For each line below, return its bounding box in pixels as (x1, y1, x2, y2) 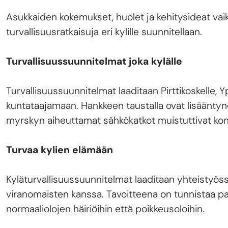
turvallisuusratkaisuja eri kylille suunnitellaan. (6, 25, 202, 39)
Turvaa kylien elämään (6, 144, 113, 157)
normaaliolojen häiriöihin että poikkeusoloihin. (6, 203, 205, 216)
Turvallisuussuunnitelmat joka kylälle (6, 55, 185, 68)
